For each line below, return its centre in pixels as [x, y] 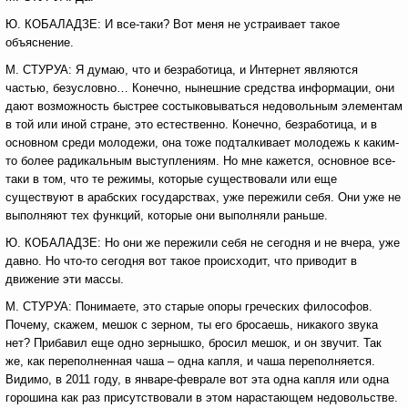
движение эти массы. [65, 279]
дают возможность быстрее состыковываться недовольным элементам [204, 106]
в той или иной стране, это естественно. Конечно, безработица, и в [191, 124]
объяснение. [40, 42]
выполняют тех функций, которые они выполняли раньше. [167, 215]
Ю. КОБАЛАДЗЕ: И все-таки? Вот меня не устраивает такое [173, 24]
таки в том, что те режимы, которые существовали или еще [171, 179]
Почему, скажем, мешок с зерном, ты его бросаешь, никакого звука [192, 325]
